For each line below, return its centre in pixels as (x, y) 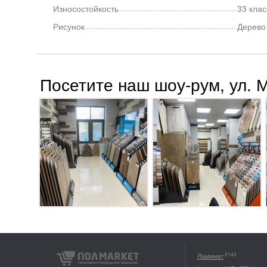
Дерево (251, 26)
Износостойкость (86, 8)
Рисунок (69, 26)
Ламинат (210, 256)
